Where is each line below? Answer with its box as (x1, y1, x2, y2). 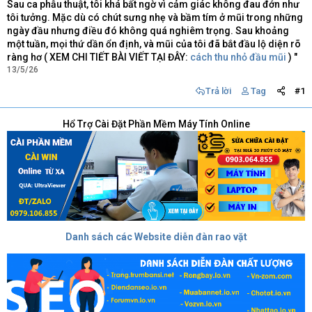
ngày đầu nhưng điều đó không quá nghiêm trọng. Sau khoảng (7, 25, 289, 36)
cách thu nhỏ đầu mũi (190, 52, 286, 63)
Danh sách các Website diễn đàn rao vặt (65, 231, 247, 242)
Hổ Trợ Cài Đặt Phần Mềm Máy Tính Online (62, 118, 250, 130)
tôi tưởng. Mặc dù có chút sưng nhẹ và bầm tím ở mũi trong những (7, 12, 303, 23)
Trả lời (205, 86, 231, 96)
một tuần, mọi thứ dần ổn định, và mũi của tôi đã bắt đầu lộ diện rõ (7, 38, 301, 49)
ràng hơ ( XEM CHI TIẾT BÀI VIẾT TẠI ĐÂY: (7, 52, 190, 63)
